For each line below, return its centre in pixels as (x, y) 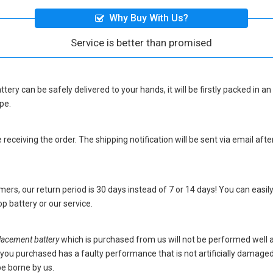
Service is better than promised (141, 42)
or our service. (65, 203)
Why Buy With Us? (148, 18)
